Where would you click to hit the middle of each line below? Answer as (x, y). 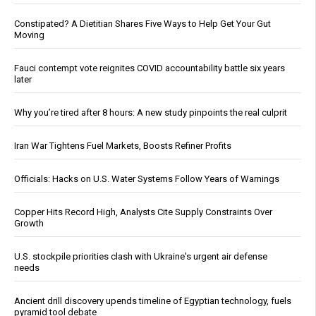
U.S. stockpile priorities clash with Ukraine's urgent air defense (141, 257)
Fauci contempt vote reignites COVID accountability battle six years (150, 68)
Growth (29, 224)
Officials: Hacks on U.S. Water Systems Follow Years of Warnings (147, 179)
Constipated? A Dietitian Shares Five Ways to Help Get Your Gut (142, 24)
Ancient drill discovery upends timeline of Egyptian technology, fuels (153, 301)
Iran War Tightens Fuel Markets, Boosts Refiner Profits (123, 146)
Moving (29, 35)
